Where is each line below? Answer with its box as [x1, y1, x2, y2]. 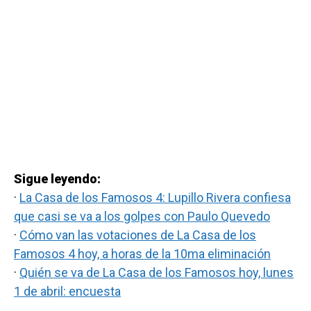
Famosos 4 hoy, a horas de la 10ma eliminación [14, 246, 271, 262]
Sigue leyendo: [14, 171, 101, 187]
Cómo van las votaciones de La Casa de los [19, 228, 256, 243]
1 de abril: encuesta [14, 284, 121, 299]
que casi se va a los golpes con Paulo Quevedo [14, 209, 270, 224]
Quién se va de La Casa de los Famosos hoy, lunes [19, 265, 294, 280]
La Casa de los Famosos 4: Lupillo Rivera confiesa [19, 190, 291, 205]
